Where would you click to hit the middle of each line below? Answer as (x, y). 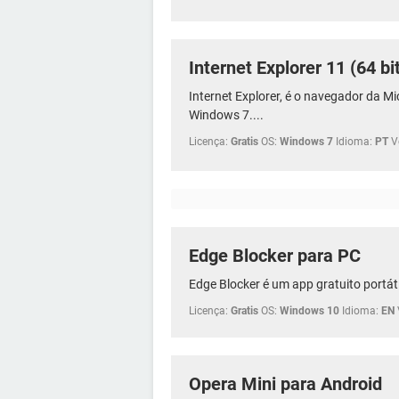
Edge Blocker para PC (275, 255)
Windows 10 (309, 310)
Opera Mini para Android (285, 383)
